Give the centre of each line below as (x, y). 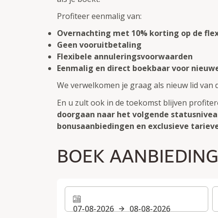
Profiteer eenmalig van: (99, 16)
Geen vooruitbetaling (99, 45)
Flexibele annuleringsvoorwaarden (125, 57)
